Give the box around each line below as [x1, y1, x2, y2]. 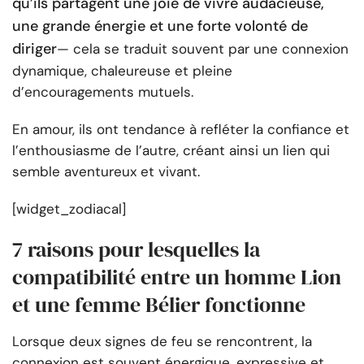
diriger [12, 39, 57, 59]
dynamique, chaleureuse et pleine [12, 62, 232, 80]
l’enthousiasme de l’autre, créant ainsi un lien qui [12, 141, 330, 160]
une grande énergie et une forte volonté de [12, 16, 308, 37]
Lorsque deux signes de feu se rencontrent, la [12, 332, 312, 351]
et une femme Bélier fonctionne [12, 290, 305, 320]
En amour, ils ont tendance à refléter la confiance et [12, 120, 349, 139]
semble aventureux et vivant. [12, 162, 200, 181]
